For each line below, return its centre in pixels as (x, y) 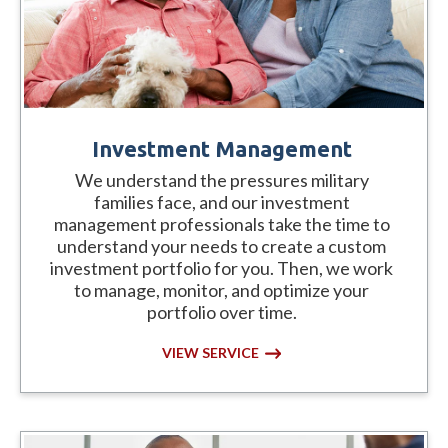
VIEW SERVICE (210, 353)
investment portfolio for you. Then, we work (221, 268)
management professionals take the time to (221, 224)
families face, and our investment (221, 202)
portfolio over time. (221, 312)
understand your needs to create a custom (221, 246)
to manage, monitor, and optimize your (221, 290)
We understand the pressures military (221, 180)
